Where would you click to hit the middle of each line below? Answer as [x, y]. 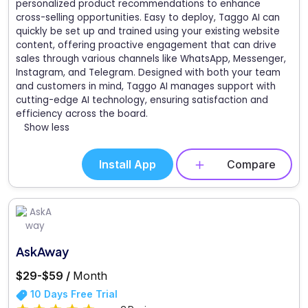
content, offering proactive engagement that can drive [146, 45]
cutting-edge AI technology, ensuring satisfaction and [142, 100]
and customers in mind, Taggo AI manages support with [146, 86]
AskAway [42, 252]
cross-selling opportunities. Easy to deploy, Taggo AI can [148, 17]
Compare [251, 164]
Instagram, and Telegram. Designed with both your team [148, 72]
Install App [128, 164]
